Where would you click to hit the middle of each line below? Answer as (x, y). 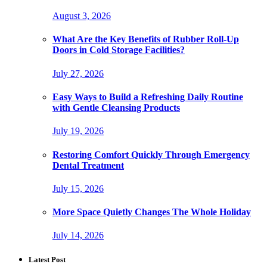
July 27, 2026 (78, 73)
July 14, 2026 (78, 235)
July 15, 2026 (78, 188)
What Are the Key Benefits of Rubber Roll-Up (146, 39)
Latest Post (47, 260)
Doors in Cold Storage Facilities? (119, 50)
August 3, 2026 (82, 16)
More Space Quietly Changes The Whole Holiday (152, 212)
